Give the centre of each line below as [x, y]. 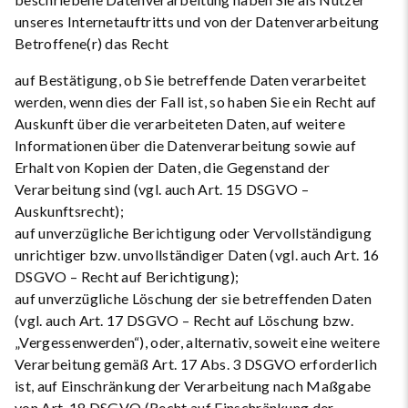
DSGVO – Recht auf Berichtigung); [127, 276]
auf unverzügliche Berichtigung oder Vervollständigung [193, 233]
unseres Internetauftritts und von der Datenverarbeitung [197, 21]
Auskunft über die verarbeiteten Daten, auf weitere [180, 123]
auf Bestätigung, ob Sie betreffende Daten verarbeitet [190, 80]
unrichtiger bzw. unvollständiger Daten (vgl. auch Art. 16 [197, 255]
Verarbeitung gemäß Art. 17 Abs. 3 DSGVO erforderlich [196, 364]
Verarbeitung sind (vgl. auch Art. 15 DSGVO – [162, 189]
